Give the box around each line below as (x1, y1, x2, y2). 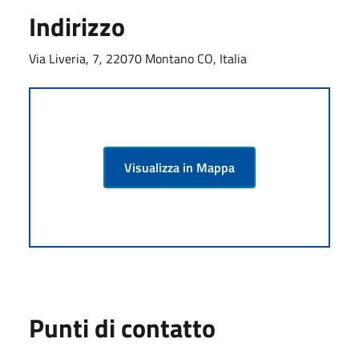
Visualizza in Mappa (124, 157, 235, 177)
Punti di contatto (29, 308, 216, 347)
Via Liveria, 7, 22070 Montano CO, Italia (29, 48, 247, 68)
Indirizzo (29, 6, 125, 46)
